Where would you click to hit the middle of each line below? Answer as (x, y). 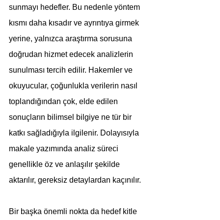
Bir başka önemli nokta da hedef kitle (74, 211)
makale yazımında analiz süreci (65, 149)
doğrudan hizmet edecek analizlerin (72, 54)
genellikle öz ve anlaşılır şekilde (65, 164)
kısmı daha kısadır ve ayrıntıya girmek (75, 23)
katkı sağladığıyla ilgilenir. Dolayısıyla (75, 133)
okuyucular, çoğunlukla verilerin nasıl (74, 86)
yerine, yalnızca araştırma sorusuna (71, 39)
